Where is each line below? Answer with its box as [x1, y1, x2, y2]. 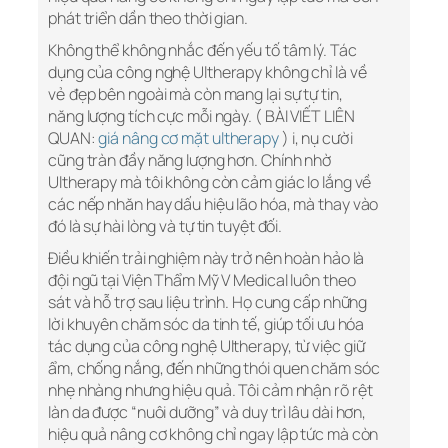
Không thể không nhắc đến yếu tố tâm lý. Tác [48, 39, 357, 62]
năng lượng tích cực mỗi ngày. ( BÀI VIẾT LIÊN [48, 105, 355, 128]
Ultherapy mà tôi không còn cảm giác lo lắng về [48, 171, 372, 194]
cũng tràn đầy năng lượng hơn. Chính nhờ [48, 149, 333, 172]
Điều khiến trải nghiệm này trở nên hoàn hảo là [48, 247, 365, 270]
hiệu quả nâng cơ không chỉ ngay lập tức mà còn [48, 423, 379, 446]
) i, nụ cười [278, 127, 353, 150]
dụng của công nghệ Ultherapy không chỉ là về [48, 61, 367, 84]
